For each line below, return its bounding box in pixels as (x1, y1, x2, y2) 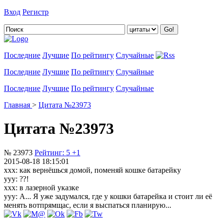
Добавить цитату (51, 8, 107, 16)
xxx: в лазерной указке (4, 183, 79, 192)
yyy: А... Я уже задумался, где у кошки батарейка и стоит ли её (4, 192, 212, 200)
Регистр (22, 8, 49, 16)
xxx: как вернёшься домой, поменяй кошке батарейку (4, 165, 181, 174)
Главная (4, 101, 30, 109)
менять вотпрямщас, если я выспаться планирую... (4, 200, 171, 209)
